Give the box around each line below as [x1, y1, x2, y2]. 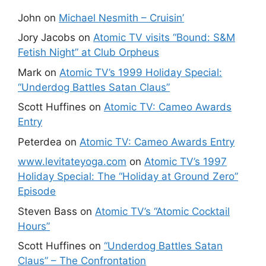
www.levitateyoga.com [18, 156, 126, 168]
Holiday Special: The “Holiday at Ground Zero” [18, 170, 238, 183]
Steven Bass [18, 205, 77, 217]
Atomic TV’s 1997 [144, 156, 227, 168]
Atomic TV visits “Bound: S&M [93, 31, 235, 44]
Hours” [18, 220, 50, 232]
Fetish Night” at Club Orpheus [18, 46, 159, 59]
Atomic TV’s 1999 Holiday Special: [59, 66, 222, 78]
